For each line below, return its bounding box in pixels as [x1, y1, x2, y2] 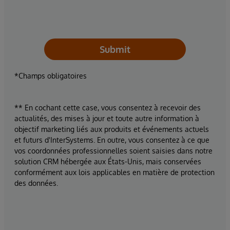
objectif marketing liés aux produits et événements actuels [14, 125, 209, 134]
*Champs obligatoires [14, 71, 87, 81]
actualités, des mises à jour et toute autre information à [14, 114, 199, 123]
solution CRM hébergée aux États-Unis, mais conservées [14, 157, 201, 166]
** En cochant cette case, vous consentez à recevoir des [14, 103, 201, 112]
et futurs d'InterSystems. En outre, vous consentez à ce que [14, 136, 209, 145]
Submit [100, 44, 130, 55]
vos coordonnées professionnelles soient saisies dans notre [14, 146, 213, 156]
